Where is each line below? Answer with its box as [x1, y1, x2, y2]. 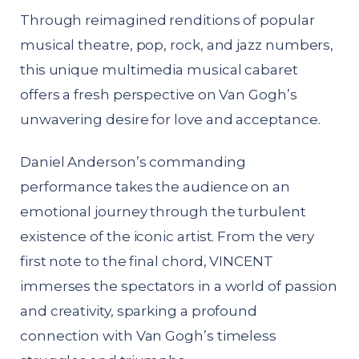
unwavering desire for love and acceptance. [20, 111, 321, 127]
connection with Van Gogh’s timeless [20, 327, 277, 344]
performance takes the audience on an [20, 178, 290, 195]
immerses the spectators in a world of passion [20, 277, 338, 294]
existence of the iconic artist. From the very [20, 228, 315, 244]
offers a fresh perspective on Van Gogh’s [20, 86, 297, 103]
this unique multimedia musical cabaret [20, 61, 298, 78]
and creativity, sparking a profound [20, 302, 258, 319]
